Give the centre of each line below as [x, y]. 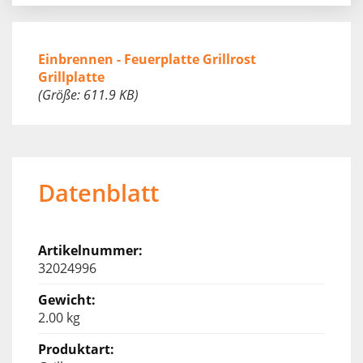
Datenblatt [98, 192]
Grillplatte [71, 77]
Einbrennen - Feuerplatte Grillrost [147, 59]
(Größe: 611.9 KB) [88, 94]
